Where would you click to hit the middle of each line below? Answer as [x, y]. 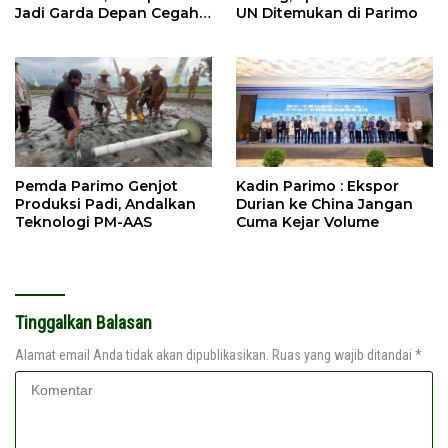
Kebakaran [55, 30]
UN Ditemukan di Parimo [327, 12]
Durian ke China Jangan [324, 204]
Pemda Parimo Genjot [96, 186]
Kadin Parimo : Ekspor [317, 186]
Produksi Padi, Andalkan [105, 204]
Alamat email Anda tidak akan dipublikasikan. [142, 355]
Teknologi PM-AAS [83, 222]
